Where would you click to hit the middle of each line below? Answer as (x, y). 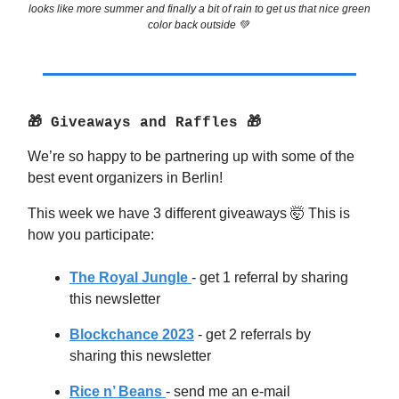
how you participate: (91, 235)
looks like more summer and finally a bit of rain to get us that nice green (199, 9)
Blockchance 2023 (132, 335)
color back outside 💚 (199, 25)
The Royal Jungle (130, 278)
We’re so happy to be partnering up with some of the (191, 157)
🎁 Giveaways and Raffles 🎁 (144, 123)
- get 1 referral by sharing (270, 278)
